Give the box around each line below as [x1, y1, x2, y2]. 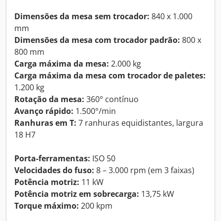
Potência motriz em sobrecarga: [14, 188, 139, 199]
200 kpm [79, 200, 112, 211]
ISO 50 [90, 152, 115, 164]
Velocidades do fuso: [14, 164, 94, 176]
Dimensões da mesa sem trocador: [14, 10, 149, 22]
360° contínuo [84, 93, 139, 105]
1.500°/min [74, 105, 116, 116]
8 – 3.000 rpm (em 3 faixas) [94, 164, 194, 176]
